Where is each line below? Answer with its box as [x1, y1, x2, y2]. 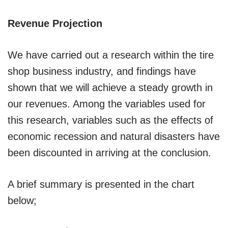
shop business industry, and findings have [8, 65, 196, 77]
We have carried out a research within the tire [8, 49, 214, 61]
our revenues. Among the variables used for [8, 98, 206, 109]
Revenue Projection [8, 17, 102, 29]
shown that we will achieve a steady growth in [8, 81, 213, 93]
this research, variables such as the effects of [8, 114, 213, 126]
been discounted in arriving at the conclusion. [8, 147, 211, 158]
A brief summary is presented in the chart [8, 178, 194, 190]
